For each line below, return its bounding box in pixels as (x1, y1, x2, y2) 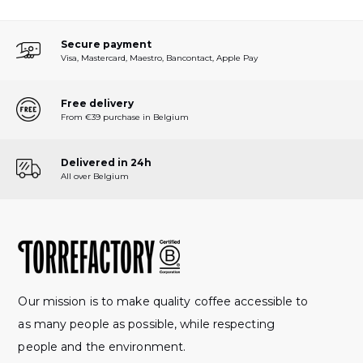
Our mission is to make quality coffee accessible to (18, 293, 309, 309)
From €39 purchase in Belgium (61, 111, 189, 122)
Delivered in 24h (61, 156, 152, 169)
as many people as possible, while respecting (18, 316, 275, 331)
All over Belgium (61, 170, 129, 181)
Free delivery (61, 96, 134, 109)
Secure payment (61, 37, 152, 50)
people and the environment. (18, 339, 186, 354)
